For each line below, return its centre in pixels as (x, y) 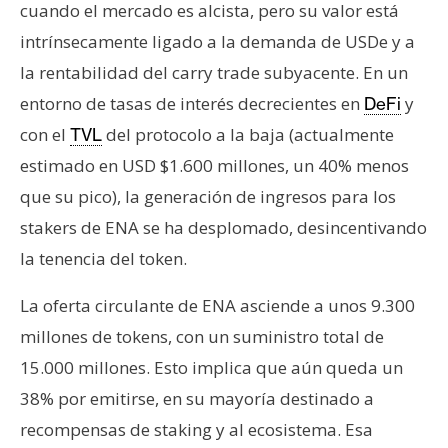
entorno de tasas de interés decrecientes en (192, 104)
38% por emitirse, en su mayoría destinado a (197, 399)
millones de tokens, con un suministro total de (202, 337)
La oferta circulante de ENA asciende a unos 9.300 (217, 306)
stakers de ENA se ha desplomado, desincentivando (223, 228)
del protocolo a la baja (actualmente (248, 135)
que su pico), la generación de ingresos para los (208, 197)
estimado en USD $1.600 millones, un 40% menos (214, 166)
